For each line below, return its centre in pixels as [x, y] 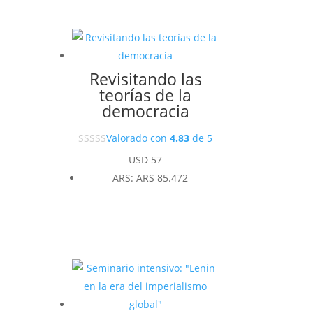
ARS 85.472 [162, 177]
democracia [145, 111]
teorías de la [146, 95]
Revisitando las [145, 79]
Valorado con [138, 138]
